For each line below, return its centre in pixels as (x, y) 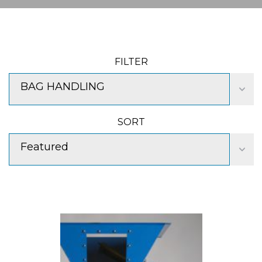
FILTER (131, 62)
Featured (44, 147)
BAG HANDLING (63, 87)
